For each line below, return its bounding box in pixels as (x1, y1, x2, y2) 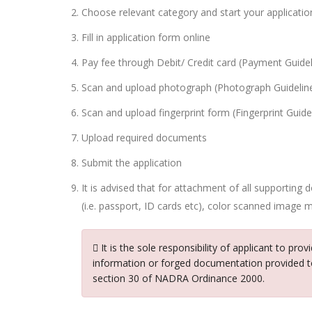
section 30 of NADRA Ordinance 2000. (93, 271, 265, 285)
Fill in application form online (81, 30, 210, 44)
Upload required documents (81, 130, 207, 144)
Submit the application (81, 155, 182, 169)
